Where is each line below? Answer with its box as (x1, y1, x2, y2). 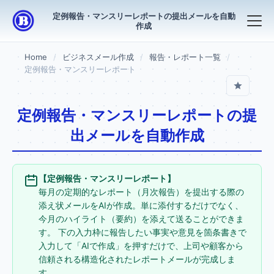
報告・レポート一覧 (149, 52, 221, 62)
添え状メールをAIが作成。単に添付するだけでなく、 (39, 200, 243, 210)
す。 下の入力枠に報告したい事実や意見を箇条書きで (39, 227, 246, 237)
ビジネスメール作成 (62, 52, 134, 62)
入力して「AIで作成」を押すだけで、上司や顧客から (39, 240, 243, 251)
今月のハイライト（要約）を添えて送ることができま (39, 213, 244, 224)
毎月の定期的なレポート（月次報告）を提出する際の (39, 187, 244, 197)
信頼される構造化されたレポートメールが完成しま (39, 254, 235, 264)
